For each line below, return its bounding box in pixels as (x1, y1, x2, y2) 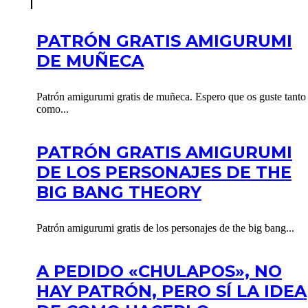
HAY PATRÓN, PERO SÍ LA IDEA (36, 280, 307, 301)
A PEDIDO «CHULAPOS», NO (36, 261, 282, 281)
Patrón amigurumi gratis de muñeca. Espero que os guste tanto (36, 90, 306, 102)
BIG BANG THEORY (36, 181, 201, 202)
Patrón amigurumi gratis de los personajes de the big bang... (36, 221, 294, 234)
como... (36, 102, 69, 115)
